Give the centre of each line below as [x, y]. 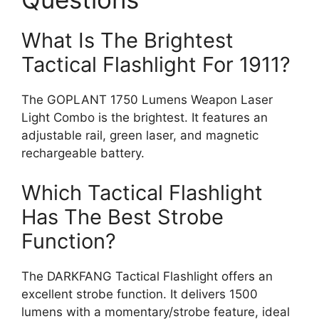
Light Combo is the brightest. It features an [145, 117]
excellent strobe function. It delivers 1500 [140, 294]
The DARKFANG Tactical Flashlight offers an [147, 276]
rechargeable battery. [83, 153]
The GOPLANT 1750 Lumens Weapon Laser [147, 100]
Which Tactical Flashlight [142, 192]
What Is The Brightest [127, 40]
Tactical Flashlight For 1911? [156, 64]
